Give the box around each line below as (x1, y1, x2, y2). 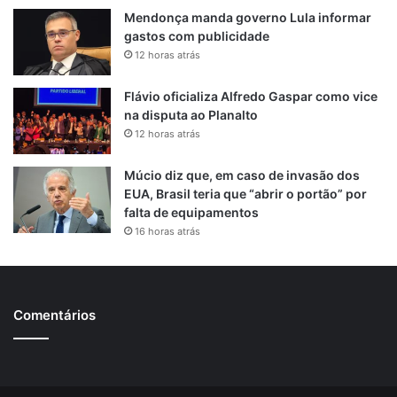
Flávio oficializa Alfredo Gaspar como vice (124, 88, 378, 104)
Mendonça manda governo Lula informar (124, 9, 371, 25)
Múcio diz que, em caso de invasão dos (124, 167, 360, 183)
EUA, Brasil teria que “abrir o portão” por (124, 185, 367, 201)
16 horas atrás (135, 224, 200, 237)
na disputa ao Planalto (124, 106, 258, 122)
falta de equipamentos (124, 204, 259, 220)
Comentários (13, 306, 96, 323)
